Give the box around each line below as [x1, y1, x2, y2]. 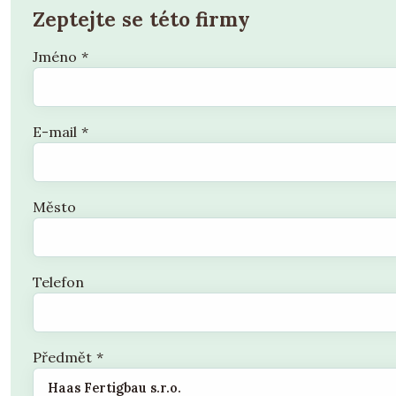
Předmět [33, 348, 92, 367]
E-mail [33, 122, 77, 141]
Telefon [33, 273, 84, 292]
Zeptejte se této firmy [33, 5, 251, 32]
